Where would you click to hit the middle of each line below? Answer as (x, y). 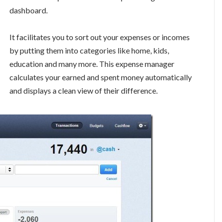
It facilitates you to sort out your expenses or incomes (100, 37)
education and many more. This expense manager (92, 64)
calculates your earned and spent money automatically (101, 77)
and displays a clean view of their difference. (83, 91)
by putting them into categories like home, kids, (89, 51)
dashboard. (28, 10)
